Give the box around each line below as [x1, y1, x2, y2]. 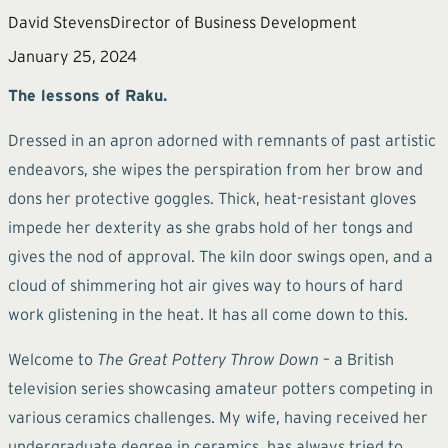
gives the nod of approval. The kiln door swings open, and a [8, 246, 433, 265]
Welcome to [8, 349, 97, 368]
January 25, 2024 [8, 46, 137, 65]
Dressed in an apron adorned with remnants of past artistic [8, 130, 436, 149]
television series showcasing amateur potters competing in [8, 378, 433, 397]
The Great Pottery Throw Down [97, 349, 319, 368]
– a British [319, 349, 394, 368]
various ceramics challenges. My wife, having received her [8, 407, 428, 426]
